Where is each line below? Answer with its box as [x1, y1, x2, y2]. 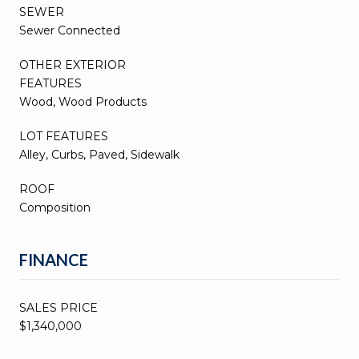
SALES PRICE [19, 300, 98, 315]
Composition [19, 200, 91, 215]
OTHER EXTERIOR [19, 57, 126, 72]
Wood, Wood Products [19, 94, 147, 109]
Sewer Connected [19, 22, 120, 38]
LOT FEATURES [19, 128, 108, 143]
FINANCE [19, 249, 88, 269]
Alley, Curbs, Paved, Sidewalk [19, 147, 179, 162]
